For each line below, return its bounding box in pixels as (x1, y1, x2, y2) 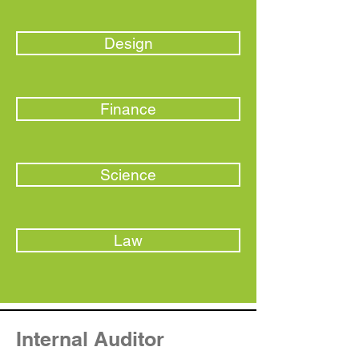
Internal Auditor (16, 327, 164, 351)
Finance (100, 100, 156, 118)
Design (103, 34, 153, 52)
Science (100, 166, 156, 184)
